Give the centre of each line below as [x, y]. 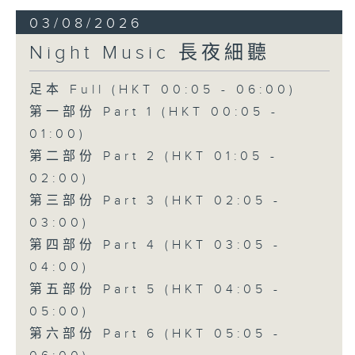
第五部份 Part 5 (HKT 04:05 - [155, 290]
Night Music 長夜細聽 [149, 53]
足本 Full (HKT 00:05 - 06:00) [162, 90]
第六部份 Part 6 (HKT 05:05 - [155, 334]
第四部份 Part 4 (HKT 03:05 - [155, 246]
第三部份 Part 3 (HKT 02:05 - [155, 201]
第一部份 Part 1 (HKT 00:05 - [154, 113]
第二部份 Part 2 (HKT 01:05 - [153, 157]
